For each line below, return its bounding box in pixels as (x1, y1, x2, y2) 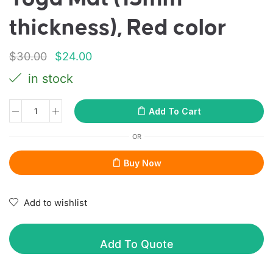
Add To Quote (99, 237, 174, 250)
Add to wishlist (24, 197, 87, 208)
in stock (24, 71, 73, 86)
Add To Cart (149, 105, 201, 116)
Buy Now (123, 157, 161, 168)
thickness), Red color (9, 16, 227, 40)
